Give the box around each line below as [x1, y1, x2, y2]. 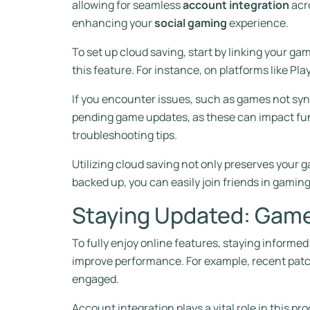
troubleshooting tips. [72, 127, 177, 143]
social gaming [154, 15, 227, 30]
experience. [227, 15, 289, 30]
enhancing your [72, 15, 154, 30]
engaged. [72, 271, 119, 286]
